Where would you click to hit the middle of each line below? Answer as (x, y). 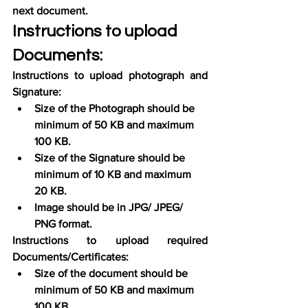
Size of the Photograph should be (116, 109)
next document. (50, 11)
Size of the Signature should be (111, 158)
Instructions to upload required (110, 241)
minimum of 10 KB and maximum (114, 175)
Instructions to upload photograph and (110, 76)
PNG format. (63, 224)
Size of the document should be (112, 274)
